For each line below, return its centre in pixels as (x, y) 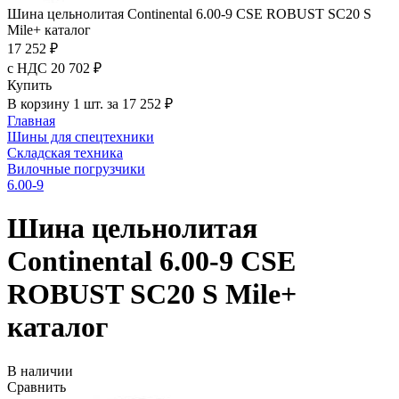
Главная (31, 121)
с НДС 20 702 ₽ (54, 68)
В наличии (40, 370)
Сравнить (37, 387)
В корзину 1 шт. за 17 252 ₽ (90, 104)
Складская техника (65, 153)
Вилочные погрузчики (76, 169)
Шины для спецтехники (81, 137)
